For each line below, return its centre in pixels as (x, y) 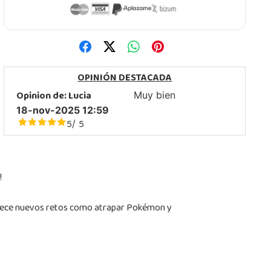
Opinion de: (43, 97)
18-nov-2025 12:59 (63, 110)
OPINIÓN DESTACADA (125, 79)
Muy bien (155, 95)
